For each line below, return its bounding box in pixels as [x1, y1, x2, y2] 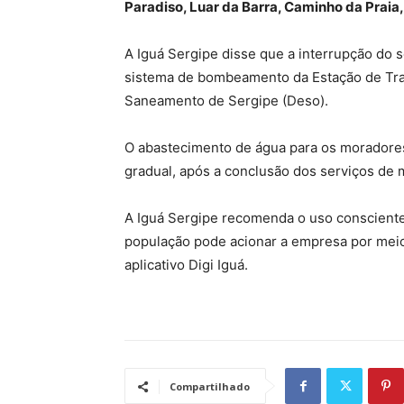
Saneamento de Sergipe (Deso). [124, 92, 328, 110]
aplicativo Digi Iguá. [124, 256, 248, 274]
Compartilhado [170, 380, 250, 394]
